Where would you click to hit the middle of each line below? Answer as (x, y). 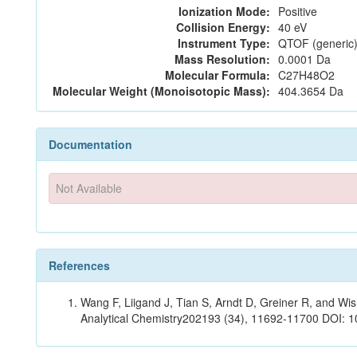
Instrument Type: (224, 43)
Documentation (90, 144)
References (79, 265)
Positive (298, 11)
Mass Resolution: (222, 59)
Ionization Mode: (224, 11)
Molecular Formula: (218, 75)
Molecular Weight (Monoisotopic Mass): (161, 91)
